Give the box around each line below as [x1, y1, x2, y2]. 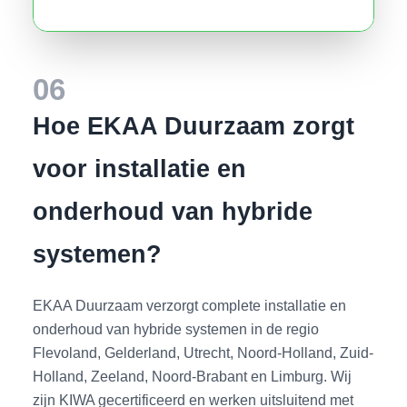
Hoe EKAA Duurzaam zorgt [33, 112, 355, 141]
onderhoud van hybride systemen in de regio [33, 321, 320, 338]
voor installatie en [33, 154, 247, 184]
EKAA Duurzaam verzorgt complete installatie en [33, 297, 347, 314]
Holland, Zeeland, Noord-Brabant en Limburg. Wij [33, 368, 352, 385]
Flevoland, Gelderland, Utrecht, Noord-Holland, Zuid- [33, 344, 374, 362]
